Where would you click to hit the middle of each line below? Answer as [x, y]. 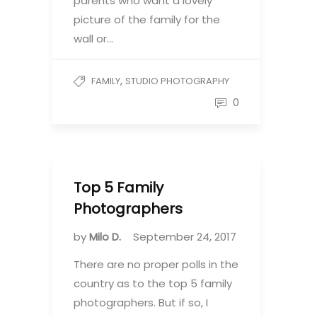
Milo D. [106, 237]
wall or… [93, 39]
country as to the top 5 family [153, 283]
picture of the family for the [147, 19]
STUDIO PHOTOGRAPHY [177, 81]
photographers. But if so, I [141, 302]
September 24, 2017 [185, 237]
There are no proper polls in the [156, 264]
